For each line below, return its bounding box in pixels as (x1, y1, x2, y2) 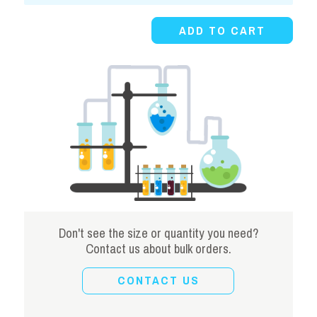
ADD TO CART (179, 19, 266, 42)
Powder (23, 8, 64, 24)
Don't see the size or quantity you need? (58, 221, 258, 246)
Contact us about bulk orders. (85, 236, 231, 261)
